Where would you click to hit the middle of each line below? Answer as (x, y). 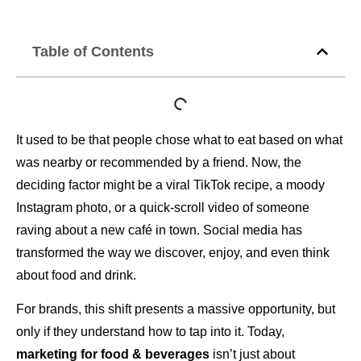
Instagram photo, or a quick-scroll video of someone (163, 207)
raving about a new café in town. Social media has (159, 230)
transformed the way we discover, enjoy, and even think (173, 252)
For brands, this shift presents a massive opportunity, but (176, 309)
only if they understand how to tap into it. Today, (150, 331)
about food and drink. (76, 275)
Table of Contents (93, 51)
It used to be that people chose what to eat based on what (179, 139)
